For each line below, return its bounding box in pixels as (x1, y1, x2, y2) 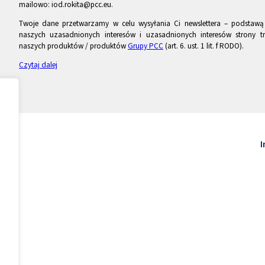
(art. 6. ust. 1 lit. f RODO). (163, 40, 244, 51)
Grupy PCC (128, 40, 163, 51)
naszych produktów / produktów (19, 40, 128, 51)
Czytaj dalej (19, 59, 57, 70)
